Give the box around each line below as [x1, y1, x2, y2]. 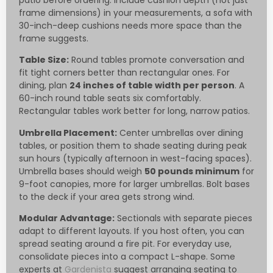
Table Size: [19, 54, 69, 66]
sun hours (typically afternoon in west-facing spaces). [19, 152, 252, 165]
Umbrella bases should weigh [19, 165, 144, 177]
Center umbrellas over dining [117, 126, 243, 139]
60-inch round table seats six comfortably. [19, 92, 201, 105]
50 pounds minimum [144, 165, 239, 177]
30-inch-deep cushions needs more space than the [19, 19, 242, 32]
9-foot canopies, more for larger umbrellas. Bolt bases [19, 177, 250, 190]
